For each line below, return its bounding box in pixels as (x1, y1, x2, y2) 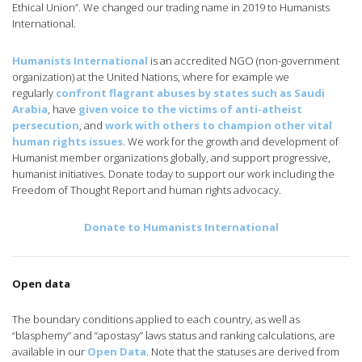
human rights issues (12, 133, 123, 149)
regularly (12, 85, 56, 100)
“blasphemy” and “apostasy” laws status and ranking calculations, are (12, 327, 335, 343)
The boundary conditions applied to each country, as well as (12, 311, 300, 326)
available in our (12, 343, 87, 359)
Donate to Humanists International (83, 219, 279, 234)
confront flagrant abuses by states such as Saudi (56, 85, 325, 100)
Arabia (12, 101, 48, 116)
